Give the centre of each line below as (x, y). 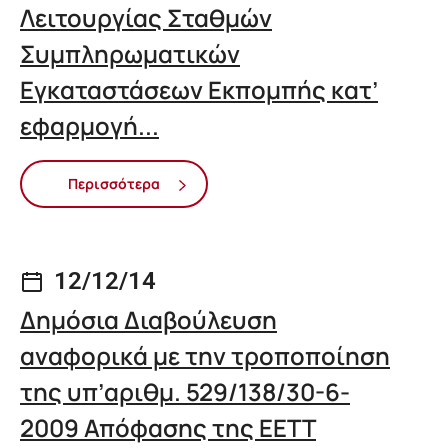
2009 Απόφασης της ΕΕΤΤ (168, 427)
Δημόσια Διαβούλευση (148, 319)
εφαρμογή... (89, 126)
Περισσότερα (114, 184)
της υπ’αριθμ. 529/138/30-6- (185, 391)
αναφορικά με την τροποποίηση (205, 355)
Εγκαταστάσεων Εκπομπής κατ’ (199, 90)
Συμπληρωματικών (130, 54)
